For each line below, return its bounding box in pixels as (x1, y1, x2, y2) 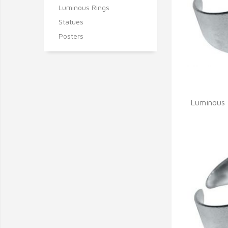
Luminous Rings (59, 3, 109, 12)
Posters (59, 32, 83, 40)
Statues (59, 17, 83, 26)
